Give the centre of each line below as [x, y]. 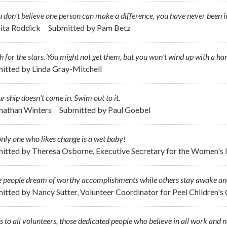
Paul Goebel [129, 109]
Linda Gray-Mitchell [67, 68]
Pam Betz [114, 27]
